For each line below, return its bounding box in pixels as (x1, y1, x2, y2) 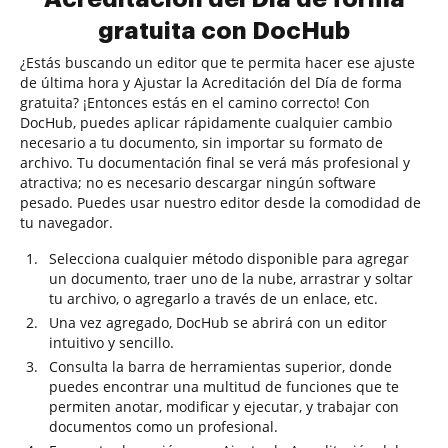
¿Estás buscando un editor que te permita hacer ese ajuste (20, 53, 415, 72)
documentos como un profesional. (49, 417, 278, 436)
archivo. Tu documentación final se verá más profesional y (20, 153, 410, 172)
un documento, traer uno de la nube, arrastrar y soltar (49, 269, 413, 288)
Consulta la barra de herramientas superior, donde (49, 357, 392, 376)
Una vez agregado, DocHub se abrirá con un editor (49, 313, 387, 332)
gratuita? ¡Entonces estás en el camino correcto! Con (20, 93, 370, 112)
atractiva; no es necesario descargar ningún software (20, 173, 376, 192)
